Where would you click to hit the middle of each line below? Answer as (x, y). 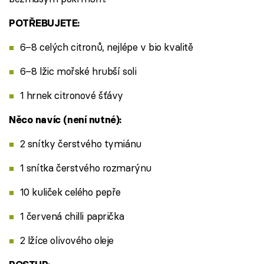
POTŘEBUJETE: (44, 23)
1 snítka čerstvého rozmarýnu (85, 167)
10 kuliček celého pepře (70, 192)
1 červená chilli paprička (72, 216)
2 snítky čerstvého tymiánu (80, 143)
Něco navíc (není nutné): (65, 119)
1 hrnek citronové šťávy (72, 95)
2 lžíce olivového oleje (67, 240)
